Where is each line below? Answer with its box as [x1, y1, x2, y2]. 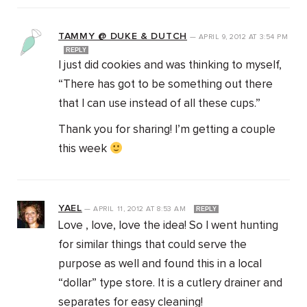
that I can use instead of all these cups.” [58, 98, 260, 110]
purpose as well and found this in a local [58, 258, 262, 271]
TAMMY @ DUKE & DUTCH [58, 32, 187, 42]
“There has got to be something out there [58, 79, 273, 91]
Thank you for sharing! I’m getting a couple [58, 124, 275, 136]
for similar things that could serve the [58, 239, 247, 251]
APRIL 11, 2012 [93, 206, 147, 213]
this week [58, 143, 110, 156]
